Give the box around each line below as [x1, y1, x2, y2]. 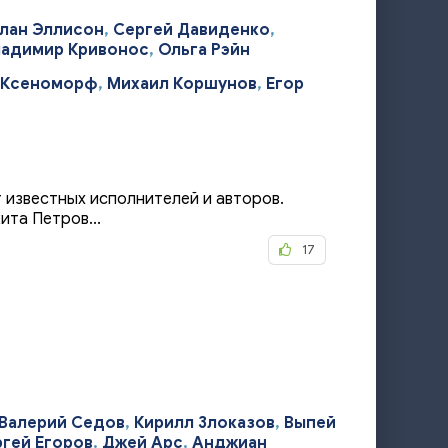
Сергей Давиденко [113, 20, 270, 40]
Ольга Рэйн [158, 40, 250, 60]
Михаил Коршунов [107, 74, 257, 94]
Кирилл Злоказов [134, 413, 275, 433]
